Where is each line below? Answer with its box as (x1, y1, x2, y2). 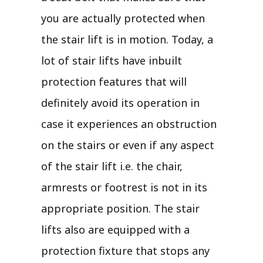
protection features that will (41, 74, 187, 89)
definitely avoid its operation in (41, 95, 200, 110)
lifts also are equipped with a (41, 222, 190, 237)
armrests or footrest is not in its (41, 180, 207, 194)
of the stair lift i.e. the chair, (41, 159, 183, 173)
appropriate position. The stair (41, 201, 200, 215)
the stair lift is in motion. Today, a (41, 32, 213, 46)
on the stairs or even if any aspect (41, 137, 214, 152)
